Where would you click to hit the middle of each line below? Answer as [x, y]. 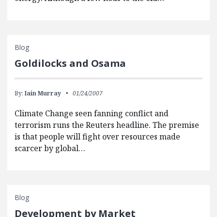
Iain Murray [43, 93]
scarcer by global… [50, 148]
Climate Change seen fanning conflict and [92, 114]
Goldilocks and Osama [70, 63]
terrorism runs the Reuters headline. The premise [107, 125]
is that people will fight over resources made [97, 137]
